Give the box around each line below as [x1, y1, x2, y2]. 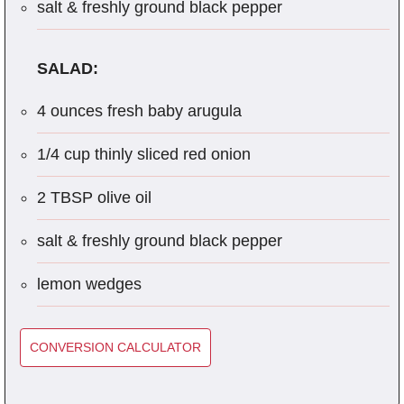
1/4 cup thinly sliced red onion [37, 144, 251, 163]
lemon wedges [37, 274, 142, 293]
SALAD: [37, 59, 98, 78]
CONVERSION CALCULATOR [30, 339, 201, 354]
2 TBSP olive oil [37, 188, 151, 207]
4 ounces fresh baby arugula [37, 101, 242, 120]
